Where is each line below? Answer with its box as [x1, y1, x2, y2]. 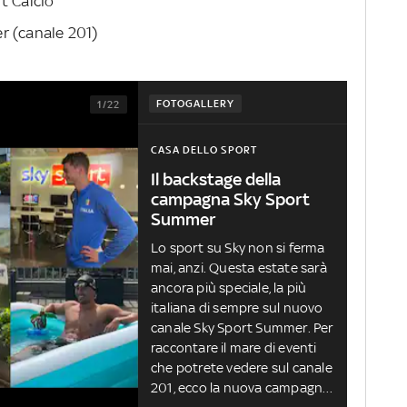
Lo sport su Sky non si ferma [151, 240, 325, 256]
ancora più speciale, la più [151, 280, 307, 296]
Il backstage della [151, 169, 281, 190]
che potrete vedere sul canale [151, 360, 333, 376]
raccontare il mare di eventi [151, 340, 317, 356]
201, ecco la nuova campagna [151, 380, 331, 396]
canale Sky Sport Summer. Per [151, 320, 333, 336]
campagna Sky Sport [151, 189, 310, 210]
